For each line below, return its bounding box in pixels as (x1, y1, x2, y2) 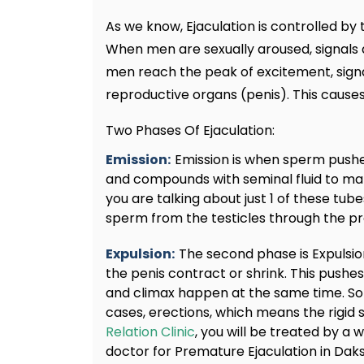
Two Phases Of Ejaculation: (106, 121, 275, 141)
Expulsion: (106, 245, 175, 264)
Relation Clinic (106, 323, 195, 342)
